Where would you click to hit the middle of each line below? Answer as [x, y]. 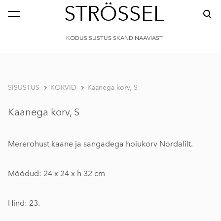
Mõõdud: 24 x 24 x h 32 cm [56, 173]
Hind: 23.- [25, 203]
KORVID [63, 88]
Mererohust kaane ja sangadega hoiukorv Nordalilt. [100, 144]
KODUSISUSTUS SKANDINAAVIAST [114, 38]
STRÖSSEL [114, 14]
